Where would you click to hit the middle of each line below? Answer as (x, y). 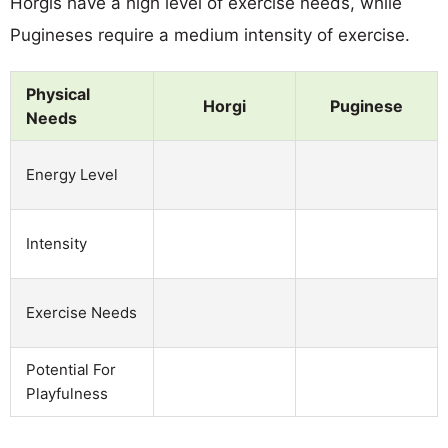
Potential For (71, 369)
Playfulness (67, 393)
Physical (58, 93)
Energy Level (72, 174)
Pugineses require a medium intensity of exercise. (210, 34)
